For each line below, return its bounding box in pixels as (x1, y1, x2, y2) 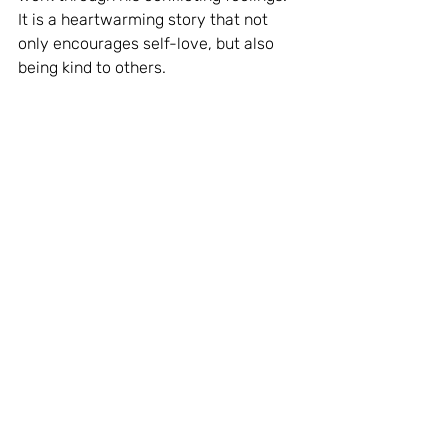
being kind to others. (18, 58, 166, 78)
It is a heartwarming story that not (18, 10, 272, 30)
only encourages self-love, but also (18, 34, 278, 54)
